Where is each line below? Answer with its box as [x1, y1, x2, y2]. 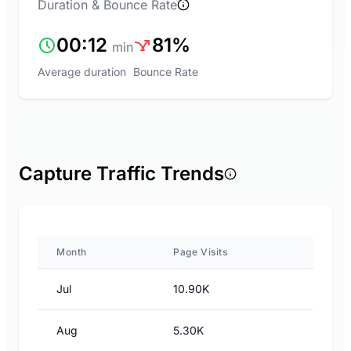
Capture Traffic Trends [19, 162, 224, 185]
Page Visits [173, 246, 228, 258]
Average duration [38, 65, 126, 78]
